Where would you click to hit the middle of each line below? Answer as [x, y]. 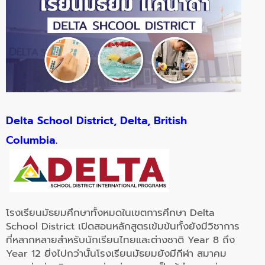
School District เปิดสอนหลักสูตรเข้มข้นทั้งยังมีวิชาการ [123, 226]
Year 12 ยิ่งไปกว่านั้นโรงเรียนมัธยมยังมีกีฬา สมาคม [116, 253]
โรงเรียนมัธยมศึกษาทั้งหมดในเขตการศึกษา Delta [110, 213]
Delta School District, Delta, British [96, 121]
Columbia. [32, 140]
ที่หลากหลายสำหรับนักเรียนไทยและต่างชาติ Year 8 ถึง [120, 240]
